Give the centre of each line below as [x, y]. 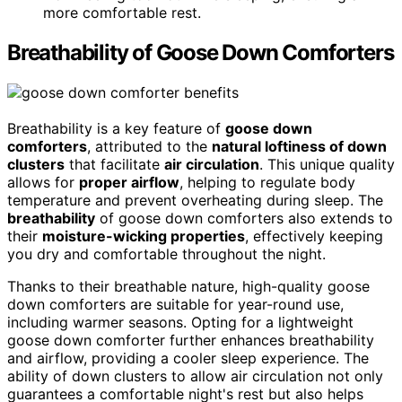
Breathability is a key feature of [116, 128]
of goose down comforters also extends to [244, 218]
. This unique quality [327, 164]
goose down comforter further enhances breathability [191, 340]
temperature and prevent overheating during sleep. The [195, 200]
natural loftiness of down [299, 146]
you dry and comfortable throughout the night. [166, 253]
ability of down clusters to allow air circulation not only [195, 376]
